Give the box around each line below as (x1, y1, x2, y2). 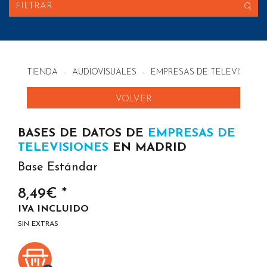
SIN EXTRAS (18, 221, 58, 228)
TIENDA (27, 68, 58, 77)
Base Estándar (18, 162, 98, 173)
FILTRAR (15, 2, 52, 11)
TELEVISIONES (18, 142, 108, 154)
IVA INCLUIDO (18, 204, 89, 214)
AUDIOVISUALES (72, 68, 136, 77)
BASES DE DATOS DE (18, 128, 148, 139)
